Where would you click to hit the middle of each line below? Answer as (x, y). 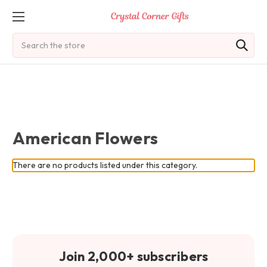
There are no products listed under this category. (105, 165)
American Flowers (85, 138)
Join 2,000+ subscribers (133, 256)
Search (26, 39)
